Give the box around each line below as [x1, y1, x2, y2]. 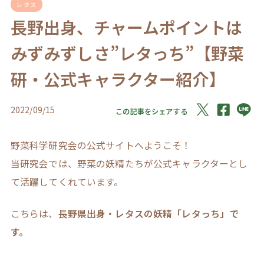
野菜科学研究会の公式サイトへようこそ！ [10, 138, 192, 152]
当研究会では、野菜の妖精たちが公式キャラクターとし [10, 156, 248, 170]
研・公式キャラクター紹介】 [10, 67, 226, 91]
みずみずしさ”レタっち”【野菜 [10, 41, 245, 65]
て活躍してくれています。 [10, 174, 124, 189]
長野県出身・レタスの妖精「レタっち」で [58, 207, 239, 221]
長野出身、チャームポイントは [10, 15, 242, 39]
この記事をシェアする [115, 105, 187, 117]
